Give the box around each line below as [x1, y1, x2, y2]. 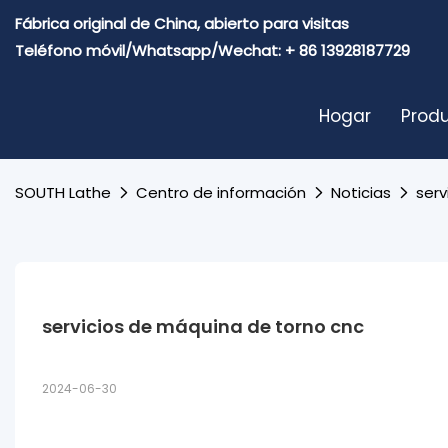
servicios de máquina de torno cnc [41, 313, 364, 339]
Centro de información [136, 182, 306, 203]
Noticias [331, 182, 391, 203]
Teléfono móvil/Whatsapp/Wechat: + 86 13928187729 [15, 40, 410, 61]
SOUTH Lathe [15, 182, 111, 203]
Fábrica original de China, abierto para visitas [15, 13, 353, 34]
